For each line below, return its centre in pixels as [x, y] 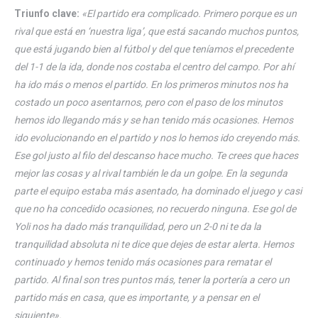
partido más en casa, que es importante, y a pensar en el [137, 297]
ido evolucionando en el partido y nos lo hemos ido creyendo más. [157, 137]
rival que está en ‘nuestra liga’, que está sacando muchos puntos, [157, 31]
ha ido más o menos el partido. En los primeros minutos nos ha [151, 84]
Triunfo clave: [47, 13]
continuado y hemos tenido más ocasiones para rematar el [143, 262]
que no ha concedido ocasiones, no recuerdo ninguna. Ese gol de [155, 208]
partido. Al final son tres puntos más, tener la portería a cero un [152, 279]
